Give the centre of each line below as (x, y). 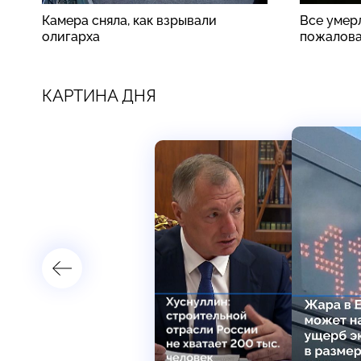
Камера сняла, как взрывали (129, 20)
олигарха (71, 36)
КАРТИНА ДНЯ (99, 95)
